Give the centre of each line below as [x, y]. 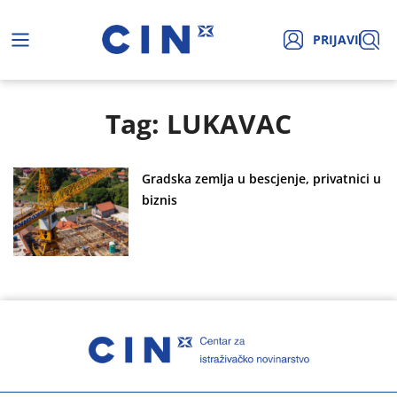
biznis [160, 199]
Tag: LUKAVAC [198, 123]
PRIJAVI [335, 40]
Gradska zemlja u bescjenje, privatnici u [261, 178]
